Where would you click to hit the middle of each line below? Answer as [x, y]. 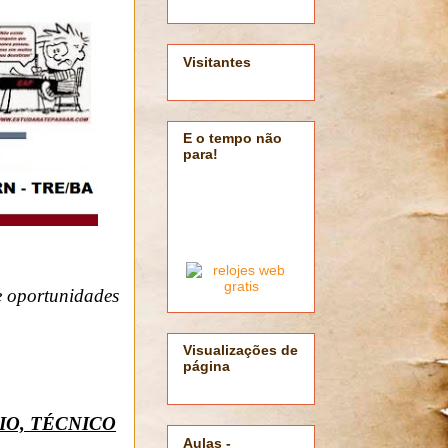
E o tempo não [232, 137]
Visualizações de [240, 350]
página [206, 366]
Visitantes [217, 61]
